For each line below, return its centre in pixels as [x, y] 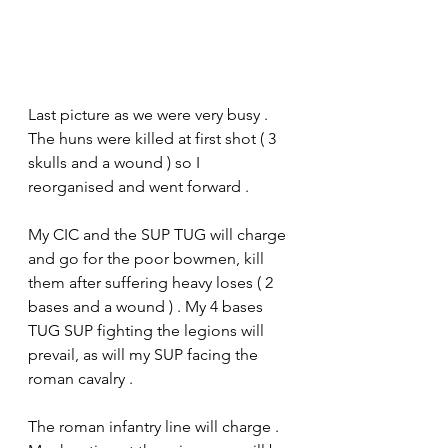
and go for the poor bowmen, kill [148, 258]
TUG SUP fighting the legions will [148, 330]
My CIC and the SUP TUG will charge [159, 234]
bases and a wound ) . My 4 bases [147, 306]
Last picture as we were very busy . [150, 114]
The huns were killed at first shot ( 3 [154, 138]
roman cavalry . [80, 378]
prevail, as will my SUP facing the [145, 354]
